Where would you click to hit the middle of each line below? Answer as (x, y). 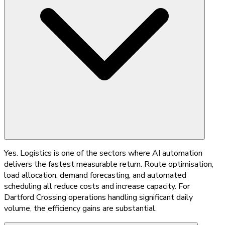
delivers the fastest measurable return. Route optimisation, (109, 164)
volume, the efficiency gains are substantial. (80, 208)
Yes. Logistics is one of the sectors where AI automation (103, 153)
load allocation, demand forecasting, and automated (95, 175)
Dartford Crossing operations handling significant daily (98, 197)
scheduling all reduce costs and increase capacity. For (97, 186)
